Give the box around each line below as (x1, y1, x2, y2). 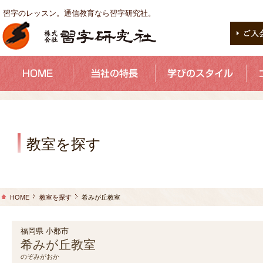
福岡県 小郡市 (21, 227, 69, 235)
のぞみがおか (21, 253, 59, 260)
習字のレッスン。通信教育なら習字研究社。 (3, 9, 156, 18)
